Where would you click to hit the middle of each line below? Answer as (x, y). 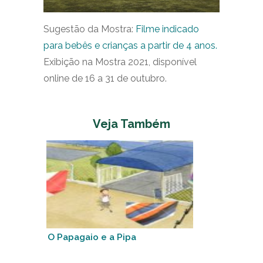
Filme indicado (167, 29)
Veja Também (131, 124)
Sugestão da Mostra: (90, 29)
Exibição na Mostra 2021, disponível (120, 62)
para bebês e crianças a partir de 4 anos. (130, 45)
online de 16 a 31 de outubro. (105, 78)
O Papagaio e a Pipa (92, 237)
